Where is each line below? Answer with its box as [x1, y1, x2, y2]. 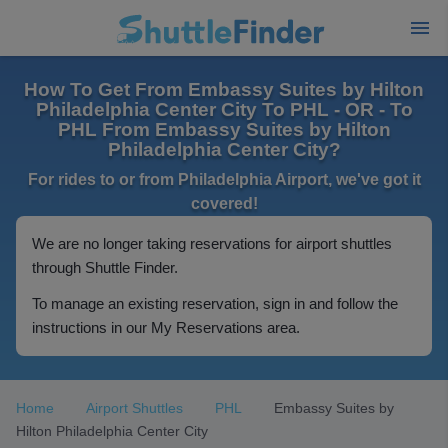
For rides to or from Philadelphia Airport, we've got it [27, 171, 421, 188]
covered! [190, 195, 258, 212]
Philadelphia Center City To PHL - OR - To [35, 99, 413, 120]
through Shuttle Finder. [32, 259, 178, 276]
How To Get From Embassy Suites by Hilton [24, 79, 424, 100]
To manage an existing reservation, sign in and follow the [32, 295, 398, 312]
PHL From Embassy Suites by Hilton [57, 119, 391, 140]
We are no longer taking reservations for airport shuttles [32, 235, 392, 252]
